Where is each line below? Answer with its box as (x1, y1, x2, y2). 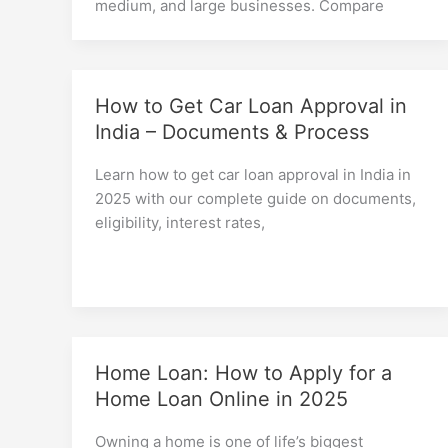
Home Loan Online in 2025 (94, 386, 348, 411)
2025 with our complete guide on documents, (94, 188, 416, 208)
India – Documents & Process (94, 119, 369, 144)
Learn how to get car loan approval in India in (94, 164, 411, 184)
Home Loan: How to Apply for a (94, 360, 392, 385)
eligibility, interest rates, (94, 212, 265, 232)
